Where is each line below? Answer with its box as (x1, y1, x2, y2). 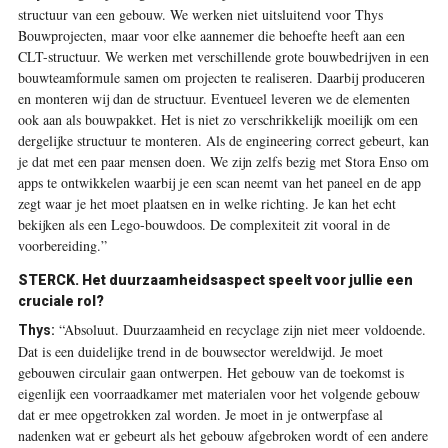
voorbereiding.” (17, 236, 107, 256)
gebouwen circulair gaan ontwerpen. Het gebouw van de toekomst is (17, 363, 404, 383)
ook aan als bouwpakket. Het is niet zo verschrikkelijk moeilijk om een (17, 110, 418, 130)
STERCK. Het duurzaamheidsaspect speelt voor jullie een (17, 272, 413, 289)
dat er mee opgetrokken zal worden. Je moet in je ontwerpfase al (17, 405, 383, 425)
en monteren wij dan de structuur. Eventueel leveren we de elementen (17, 89, 410, 109)
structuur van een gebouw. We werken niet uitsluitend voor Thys (17, 5, 383, 25)
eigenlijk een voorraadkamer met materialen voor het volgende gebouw (17, 384, 420, 404)
